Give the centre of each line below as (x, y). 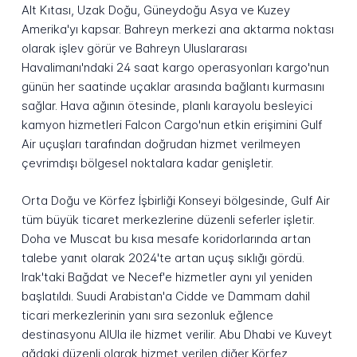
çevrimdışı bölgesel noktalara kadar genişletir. (147, 163)
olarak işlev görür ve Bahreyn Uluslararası (134, 49)
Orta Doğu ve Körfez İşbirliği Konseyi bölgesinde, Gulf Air (175, 201)
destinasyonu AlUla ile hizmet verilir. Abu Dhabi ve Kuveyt (177, 335)
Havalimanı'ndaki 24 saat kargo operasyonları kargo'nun (175, 68)
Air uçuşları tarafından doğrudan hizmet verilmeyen (161, 144)
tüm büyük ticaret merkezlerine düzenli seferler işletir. (168, 220)
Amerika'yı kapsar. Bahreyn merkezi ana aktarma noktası (177, 29)
